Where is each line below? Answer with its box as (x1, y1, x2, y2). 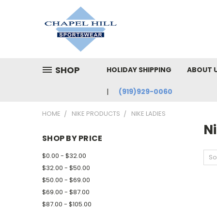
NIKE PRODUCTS (72, 109, 120, 118)
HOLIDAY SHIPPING (107, 65, 171, 75)
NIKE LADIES (131, 109, 166, 118)
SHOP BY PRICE (42, 133, 103, 144)
